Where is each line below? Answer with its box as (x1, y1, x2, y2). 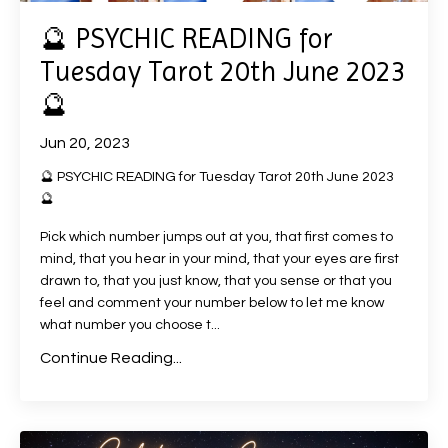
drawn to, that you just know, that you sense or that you (40, 274, 392, 288)
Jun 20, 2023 (40, 135, 130, 151)
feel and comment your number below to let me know (40, 296, 384, 310)
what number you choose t (40, 318, 211, 332)
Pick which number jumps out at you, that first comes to (40, 230, 393, 244)
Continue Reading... (40, 350, 182, 366)
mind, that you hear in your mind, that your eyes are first (40, 252, 399, 266)
